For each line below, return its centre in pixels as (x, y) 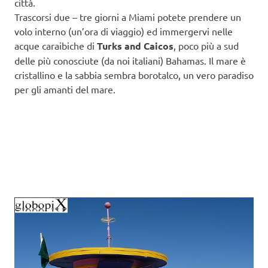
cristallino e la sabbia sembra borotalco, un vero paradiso (134, 75)
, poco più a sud (206, 46)
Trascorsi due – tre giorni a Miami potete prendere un (128, 17)
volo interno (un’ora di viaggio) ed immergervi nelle (124, 31)
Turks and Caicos (135, 46)
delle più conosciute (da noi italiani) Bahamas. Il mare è (130, 61)
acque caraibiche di (56, 46)
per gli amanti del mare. (65, 89)
